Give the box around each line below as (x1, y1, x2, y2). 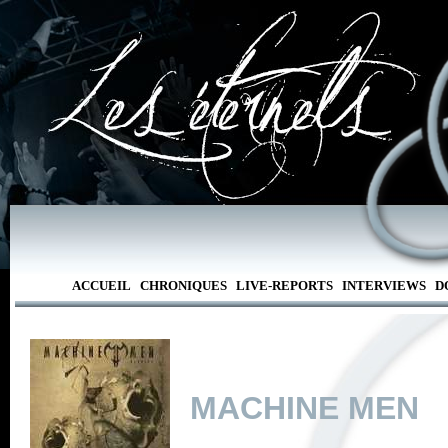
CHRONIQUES (139, 278, 227, 293)
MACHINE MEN (190, 390, 419, 426)
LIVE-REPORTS (235, 278, 333, 293)
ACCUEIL (71, 278, 131, 293)
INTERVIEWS (341, 278, 426, 293)
